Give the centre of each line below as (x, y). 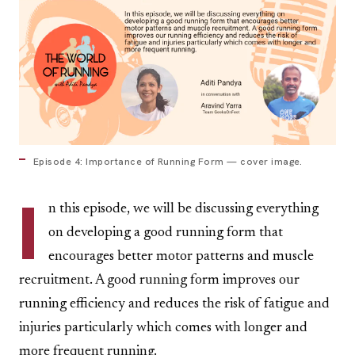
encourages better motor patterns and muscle (181, 257)
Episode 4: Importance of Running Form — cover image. (168, 162)
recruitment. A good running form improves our (159, 281)
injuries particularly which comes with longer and (163, 328)
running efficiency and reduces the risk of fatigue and (174, 304)
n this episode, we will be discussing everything (183, 209)
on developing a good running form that (166, 233)
